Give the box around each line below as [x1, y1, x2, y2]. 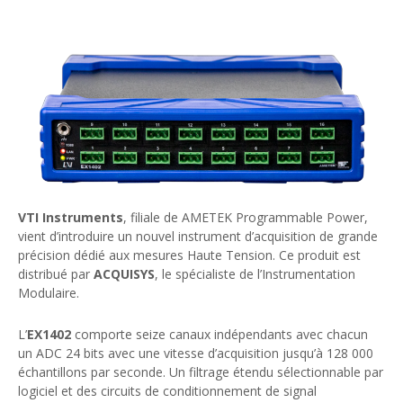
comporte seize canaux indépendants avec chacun [71, 325, 368, 343]
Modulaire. [18, 283, 79, 301]
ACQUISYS [94, 264, 155, 282]
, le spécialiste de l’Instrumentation [155, 264, 355, 282]
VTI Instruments [18, 208, 123, 226]
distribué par [18, 264, 94, 282]
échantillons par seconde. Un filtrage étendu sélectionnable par [18, 363, 383, 381]
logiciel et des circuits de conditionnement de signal [18, 381, 317, 399]
